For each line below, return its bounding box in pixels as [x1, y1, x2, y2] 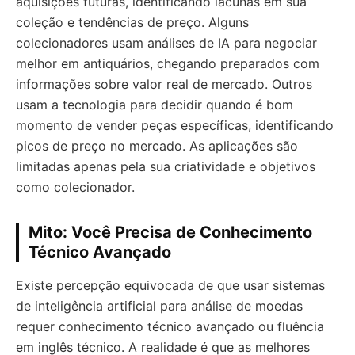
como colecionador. [16, 178, 135, 195]
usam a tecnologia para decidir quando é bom [16, 96, 293, 113]
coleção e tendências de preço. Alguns [16, 13, 249, 30]
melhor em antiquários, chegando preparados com [16, 55, 319, 71]
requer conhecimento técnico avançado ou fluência [16, 318, 324, 334]
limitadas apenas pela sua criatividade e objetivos [16, 158, 315, 174]
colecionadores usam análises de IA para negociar [16, 34, 317, 51]
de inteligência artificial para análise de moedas [16, 297, 303, 314]
